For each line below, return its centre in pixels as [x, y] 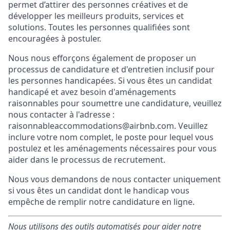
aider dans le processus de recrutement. [87, 160]
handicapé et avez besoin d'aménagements [92, 92]
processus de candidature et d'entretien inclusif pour [111, 69]
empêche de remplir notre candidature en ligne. [101, 202]
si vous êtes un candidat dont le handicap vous [99, 190]
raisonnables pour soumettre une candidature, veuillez [115, 103]
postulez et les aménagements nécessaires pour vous [112, 148]
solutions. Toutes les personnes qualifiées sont [99, 27]
